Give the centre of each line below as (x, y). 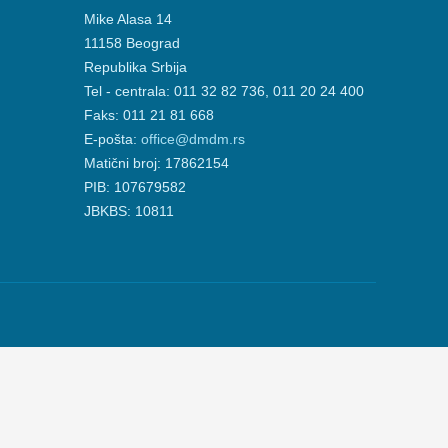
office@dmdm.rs (192, 139)
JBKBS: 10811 (128, 211)
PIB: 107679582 (134, 187)
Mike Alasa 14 (127, 19)
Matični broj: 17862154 (156, 163)
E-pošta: (112, 139)
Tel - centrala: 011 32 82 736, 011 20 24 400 (223, 91)
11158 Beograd (131, 43)
